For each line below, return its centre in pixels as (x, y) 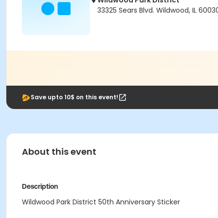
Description (40, 186)
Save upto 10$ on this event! (74, 97)
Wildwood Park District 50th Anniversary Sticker (101, 202)
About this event (59, 152)
